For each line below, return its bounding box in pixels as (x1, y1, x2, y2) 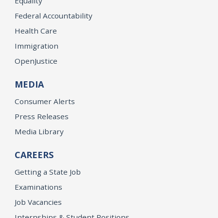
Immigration (15, 40, 58, 51)
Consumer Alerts (15, 96, 75, 106)
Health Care (15, 25, 57, 36)
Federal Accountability (15, 10, 92, 20)
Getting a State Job (15, 166, 81, 177)
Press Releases (15, 111, 69, 121)
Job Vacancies (15, 197, 62, 207)
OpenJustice (15, 55, 57, 66)
